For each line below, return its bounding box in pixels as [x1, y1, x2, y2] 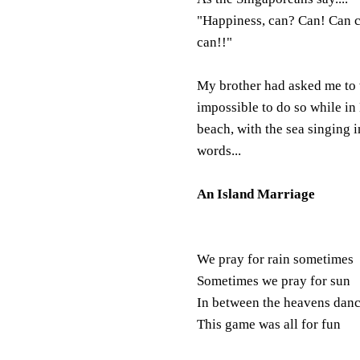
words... [196, 142, 241, 158]
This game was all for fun [196, 316, 341, 332]
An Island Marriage [196, 186, 315, 202]
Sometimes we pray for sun [196, 272, 350, 288]
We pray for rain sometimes [196, 251, 354, 267]
